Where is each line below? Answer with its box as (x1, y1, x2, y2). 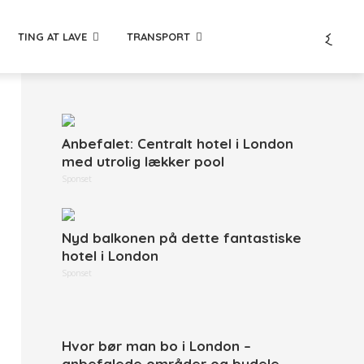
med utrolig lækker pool (62, 153, 224, 170)
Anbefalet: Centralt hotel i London (62, 135, 293, 152)
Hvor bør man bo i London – (62, 337, 251, 354)
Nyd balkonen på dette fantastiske (62, 229, 301, 246)
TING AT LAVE (18, 29, 87, 43)
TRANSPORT (127, 29, 190, 43)
